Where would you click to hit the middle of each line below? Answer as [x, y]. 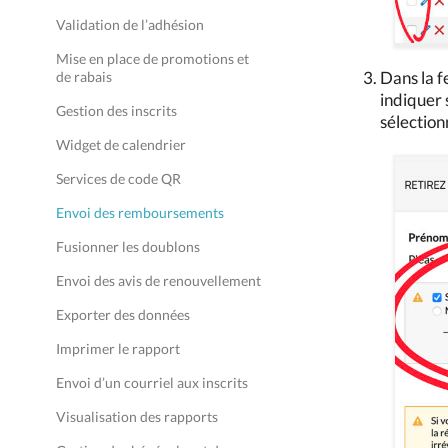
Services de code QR [118, 178]
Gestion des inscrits [116, 110]
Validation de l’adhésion [130, 24]
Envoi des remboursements [140, 212]
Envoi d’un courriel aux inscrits [152, 382]
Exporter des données [123, 314]
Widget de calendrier [121, 144]
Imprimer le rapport [118, 348]
